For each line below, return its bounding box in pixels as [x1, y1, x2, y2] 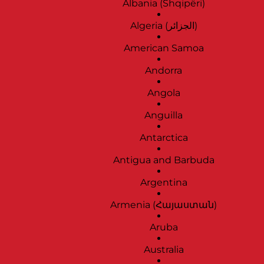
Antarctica [139, 132, 188, 144]
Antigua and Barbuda [113, 154, 214, 166]
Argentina [140, 177, 187, 189]
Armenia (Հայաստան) [110, 199, 217, 211]
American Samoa [123, 42, 204, 54]
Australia [143, 244, 184, 256]
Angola [147, 87, 180, 99]
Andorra [145, 65, 182, 77]
